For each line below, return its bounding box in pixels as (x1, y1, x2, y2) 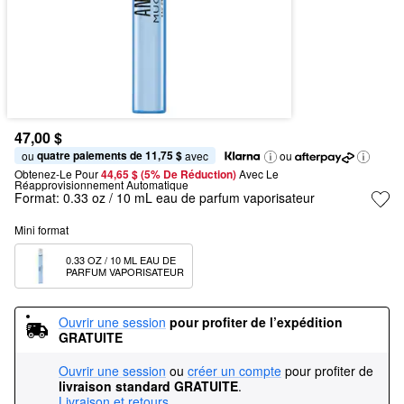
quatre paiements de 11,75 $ (37, 147, 182, 163)
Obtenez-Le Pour (14, 166, 98, 181)
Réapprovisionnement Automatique (14, 177, 188, 192)
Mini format (14, 222, 69, 237)
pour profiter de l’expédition (170, 313, 343, 331)
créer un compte (188, 362, 281, 380)
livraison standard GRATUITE (59, 377, 238, 395)
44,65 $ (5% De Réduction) (101, 166, 239, 182)
